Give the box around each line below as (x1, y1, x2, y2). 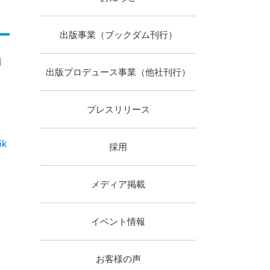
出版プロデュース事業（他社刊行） (46, 67, 190, 77)
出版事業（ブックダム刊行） (59, 30, 177, 40)
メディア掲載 (91, 179, 145, 189)
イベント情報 (91, 216, 145, 227)
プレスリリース (86, 104, 150, 115)
